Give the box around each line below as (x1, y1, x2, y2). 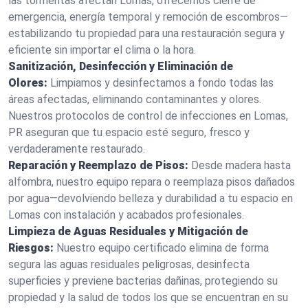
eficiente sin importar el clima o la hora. (8, 43, 196, 56)
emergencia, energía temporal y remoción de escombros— (8, 10, 288, 23)
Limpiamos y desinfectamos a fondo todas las (50, 76, 274, 89)
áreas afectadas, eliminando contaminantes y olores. (8, 93, 261, 106)
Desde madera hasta (191, 159, 291, 172)
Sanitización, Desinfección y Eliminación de (8, 60, 233, 73)
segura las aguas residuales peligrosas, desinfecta (8, 258, 250, 271)
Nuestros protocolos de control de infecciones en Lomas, (8, 109, 288, 122)
